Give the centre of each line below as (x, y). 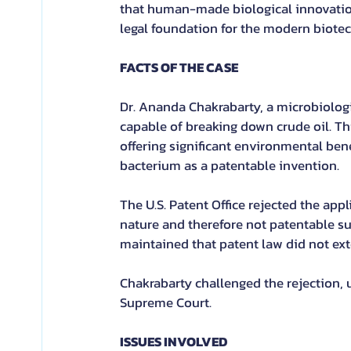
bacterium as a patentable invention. (230, 165)
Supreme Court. (166, 302)
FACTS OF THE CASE (179, 67)
